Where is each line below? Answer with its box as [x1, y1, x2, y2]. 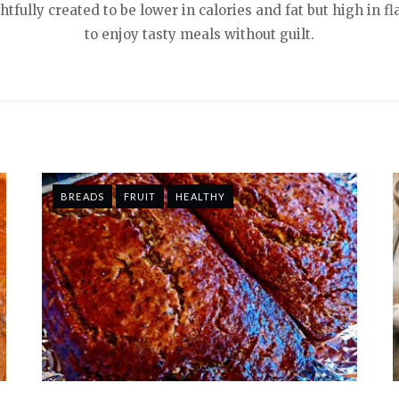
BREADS [61, 190, 104, 202]
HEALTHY [175, 190, 226, 202]
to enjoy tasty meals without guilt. [85, 25, 314, 43]
